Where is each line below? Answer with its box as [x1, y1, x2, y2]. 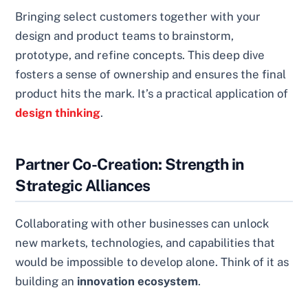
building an [15, 274, 78, 289]
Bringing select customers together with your [15, 9, 261, 23]
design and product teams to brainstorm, [15, 28, 234, 43]
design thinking [15, 105, 101, 120]
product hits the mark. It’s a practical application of [15, 86, 289, 100]
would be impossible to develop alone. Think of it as [15, 255, 289, 269]
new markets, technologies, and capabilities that [15, 236, 276, 250]
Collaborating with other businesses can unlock [15, 217, 269, 231]
